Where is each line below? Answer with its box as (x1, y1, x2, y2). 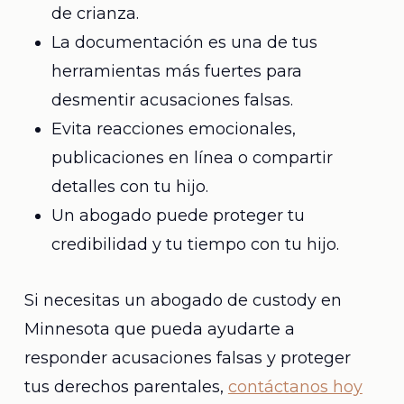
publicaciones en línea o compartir (50, 148, 333, 168)
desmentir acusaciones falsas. (50, 90, 293, 110)
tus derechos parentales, (23, 377, 228, 397)
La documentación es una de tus (50, 32, 317, 52)
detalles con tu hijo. (50, 177, 208, 197)
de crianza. (50, 4, 139, 23)
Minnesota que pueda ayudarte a (23, 319, 295, 339)
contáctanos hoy (227, 377, 363, 397)
